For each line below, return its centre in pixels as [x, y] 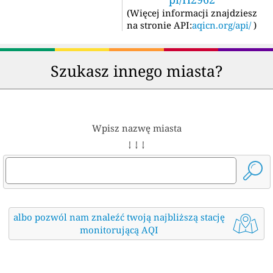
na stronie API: [159, 25]
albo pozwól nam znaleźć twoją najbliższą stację [119, 217]
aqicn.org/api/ [222, 25]
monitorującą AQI [119, 230]
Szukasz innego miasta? [136, 71]
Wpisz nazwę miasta [136, 128]
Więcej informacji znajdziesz [193, 13]
